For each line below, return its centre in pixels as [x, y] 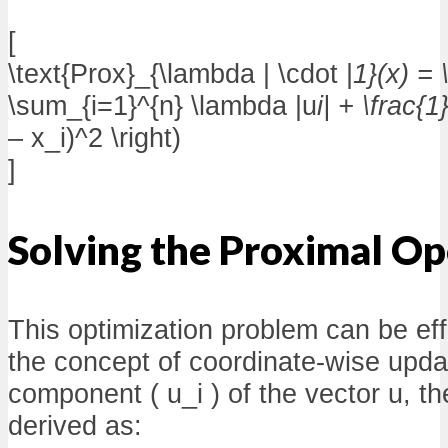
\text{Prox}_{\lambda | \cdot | [180, 74]
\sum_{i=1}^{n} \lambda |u [162, 106]
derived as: [75, 426]
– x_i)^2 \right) [94, 138]
